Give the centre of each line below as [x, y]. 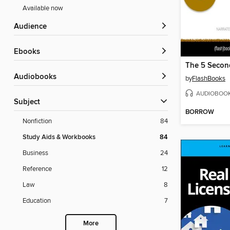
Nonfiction [37, 121]
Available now [43, 8]
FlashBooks [209, 78]
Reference [37, 169]
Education [37, 201]
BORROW [200, 112]
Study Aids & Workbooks [59, 138]
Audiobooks [38, 77]
